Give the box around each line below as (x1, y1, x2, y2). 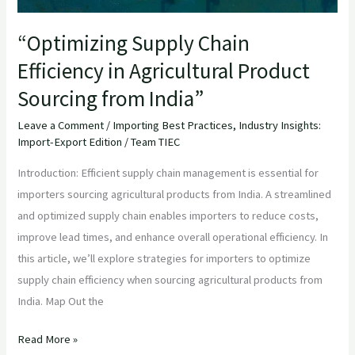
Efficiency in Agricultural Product (17, 57, 311, 85)
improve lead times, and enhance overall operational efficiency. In (17, 229, 329, 244)
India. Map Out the (17, 293, 105, 308)
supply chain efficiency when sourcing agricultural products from (17, 272, 323, 287)
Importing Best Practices (113, 117, 234, 132)
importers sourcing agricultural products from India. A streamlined (17, 186, 332, 201)
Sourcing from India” (17, 85, 204, 113)
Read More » (17, 332, 78, 347)
